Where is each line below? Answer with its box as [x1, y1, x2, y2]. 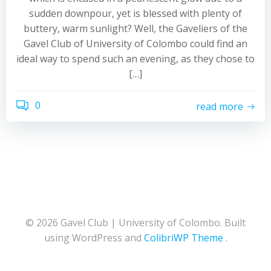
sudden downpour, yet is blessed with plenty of [29, 7, 242, 20]
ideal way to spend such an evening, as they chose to [16, 52, 255, 65]
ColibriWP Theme [143, 231, 223, 244]
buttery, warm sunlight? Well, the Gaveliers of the [24, 22, 247, 35]
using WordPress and [44, 231, 144, 244]
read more [196, 99, 243, 113]
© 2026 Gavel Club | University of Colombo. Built [25, 216, 246, 229]
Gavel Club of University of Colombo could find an [24, 37, 247, 50]
